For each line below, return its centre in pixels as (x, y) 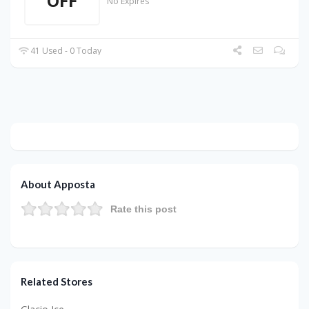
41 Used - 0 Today (65, 51)
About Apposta (58, 185)
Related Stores (57, 282)
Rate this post (143, 209)
